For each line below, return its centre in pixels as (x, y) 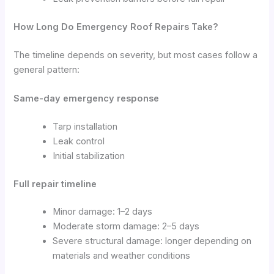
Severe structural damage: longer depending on (152, 241)
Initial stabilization (89, 156)
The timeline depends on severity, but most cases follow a (136, 55)
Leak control (79, 141)
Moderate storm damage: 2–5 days (126, 227)
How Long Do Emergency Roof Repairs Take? (116, 27)
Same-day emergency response (87, 98)
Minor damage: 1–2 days (103, 212)
